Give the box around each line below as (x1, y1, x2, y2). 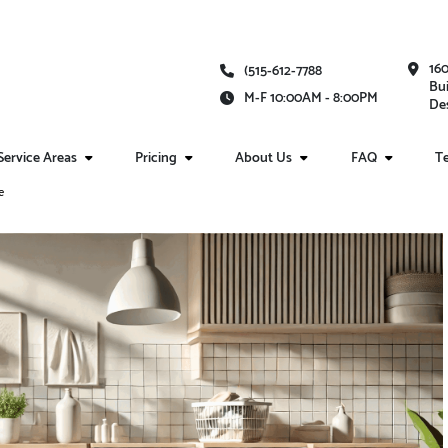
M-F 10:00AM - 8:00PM (244, 87, 378, 110)
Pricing (135, 147, 178, 170)
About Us (235, 147, 293, 170)
